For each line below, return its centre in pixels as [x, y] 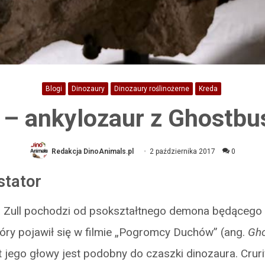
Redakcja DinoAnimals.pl [92, 151]
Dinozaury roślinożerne [151, 88]
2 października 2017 [182, 151]
